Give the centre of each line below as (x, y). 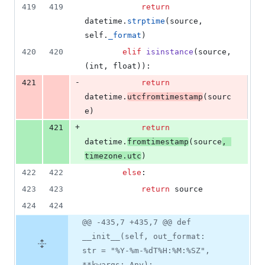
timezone (104, 156)
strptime (146, 21)
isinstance (170, 52)
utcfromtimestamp (165, 97)
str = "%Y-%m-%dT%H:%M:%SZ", (146, 251)
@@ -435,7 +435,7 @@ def (137, 222)
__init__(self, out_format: (144, 237)
